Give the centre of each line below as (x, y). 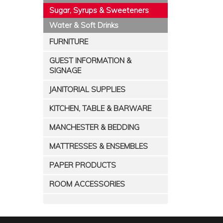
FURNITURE (69, 42)
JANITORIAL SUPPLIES (87, 89)
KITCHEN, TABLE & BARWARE (100, 108)
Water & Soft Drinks (84, 25)
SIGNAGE (65, 70)
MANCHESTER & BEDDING (94, 127)
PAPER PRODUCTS (83, 165)
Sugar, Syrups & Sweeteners (99, 10)
